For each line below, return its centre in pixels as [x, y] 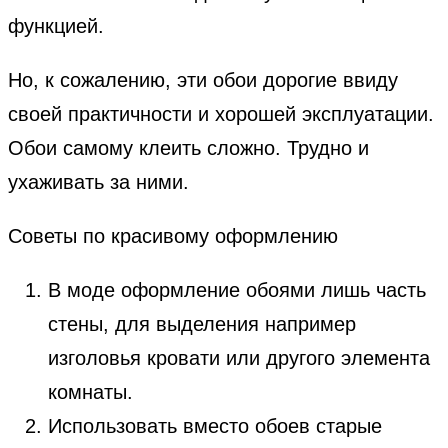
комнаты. [90, 391]
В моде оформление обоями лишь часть [237, 289]
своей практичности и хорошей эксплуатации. [221, 113]
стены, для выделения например [202, 323]
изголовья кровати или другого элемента [239, 357]
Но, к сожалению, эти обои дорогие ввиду [203, 79]
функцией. [56, 25]
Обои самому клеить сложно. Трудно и [188, 147]
